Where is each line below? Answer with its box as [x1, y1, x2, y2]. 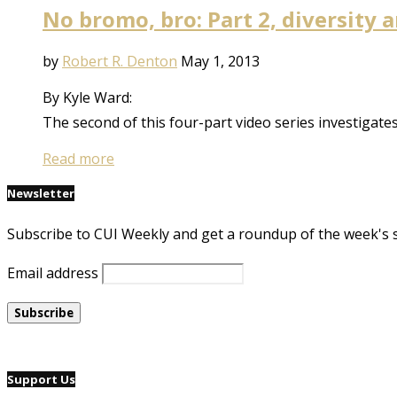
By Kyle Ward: [43, 88, 132, 108]
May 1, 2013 [181, 51, 260, 72]
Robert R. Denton [62, 51, 177, 72]
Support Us [7, 370, 75, 387]
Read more [43, 149, 114, 169]
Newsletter [7, 185, 74, 202]
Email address [7, 262, 98, 283]
